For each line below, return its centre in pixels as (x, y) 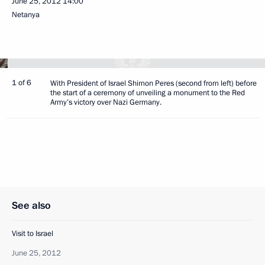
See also (31, 206)
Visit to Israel (33, 234)
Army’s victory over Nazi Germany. (106, 102)
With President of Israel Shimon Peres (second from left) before (153, 83)
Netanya (26, 15)
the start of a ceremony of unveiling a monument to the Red (148, 93)
